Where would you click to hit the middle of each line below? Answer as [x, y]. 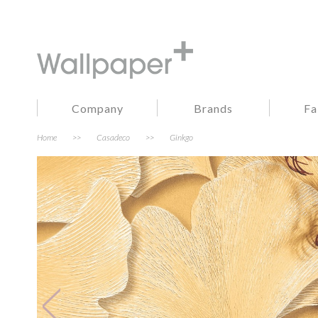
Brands [214, 108]
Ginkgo [181, 137]
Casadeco [113, 137]
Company [97, 108]
